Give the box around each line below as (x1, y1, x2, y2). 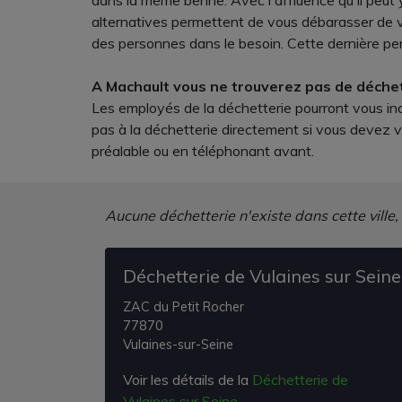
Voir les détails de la (123, 371, 252, 389)
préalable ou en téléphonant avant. (92, 142, 314, 160)
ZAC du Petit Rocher (123, 299, 244, 315)
